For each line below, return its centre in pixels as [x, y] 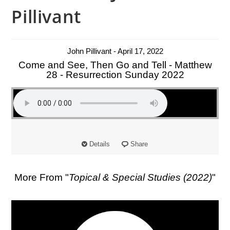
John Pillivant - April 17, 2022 [115, 51]
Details [99, 144]
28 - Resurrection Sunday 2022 [115, 74]
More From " [42, 177]
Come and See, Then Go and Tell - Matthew [115, 65]
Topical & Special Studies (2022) [140, 177]
